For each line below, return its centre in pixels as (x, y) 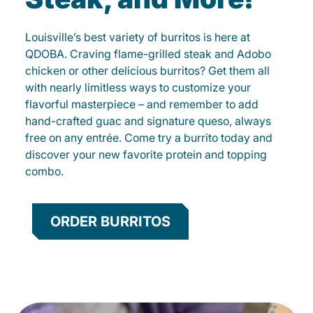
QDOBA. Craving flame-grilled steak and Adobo (148, 54)
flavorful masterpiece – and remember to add (142, 104)
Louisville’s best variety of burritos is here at (138, 37)
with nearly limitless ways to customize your (138, 88)
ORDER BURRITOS (110, 222)
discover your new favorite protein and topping (146, 155)
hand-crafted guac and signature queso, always (148, 121)
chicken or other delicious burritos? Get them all (147, 71)
